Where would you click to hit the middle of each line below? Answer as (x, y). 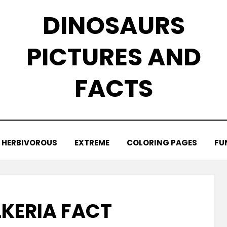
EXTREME (92, 143)
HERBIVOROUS (29, 143)
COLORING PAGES (162, 143)
